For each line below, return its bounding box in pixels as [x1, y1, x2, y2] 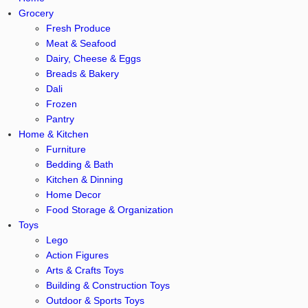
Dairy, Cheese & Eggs [45, 53, 141, 64]
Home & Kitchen [18, 129, 89, 140]
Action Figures [45, 250, 109, 261]
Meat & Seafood [45, 38, 116, 49]
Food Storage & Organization [45, 204, 173, 215]
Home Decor [45, 189, 101, 200]
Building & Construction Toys [45, 280, 170, 291]
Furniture [45, 144, 86, 155]
